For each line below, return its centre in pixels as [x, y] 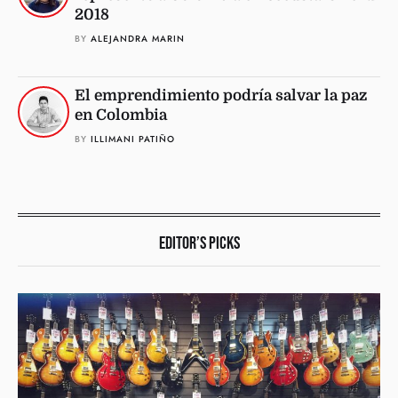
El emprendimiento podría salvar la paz [221, 95]
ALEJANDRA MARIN [138, 38]
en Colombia [121, 115]
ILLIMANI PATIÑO [133, 139]
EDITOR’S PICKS [199, 243]
